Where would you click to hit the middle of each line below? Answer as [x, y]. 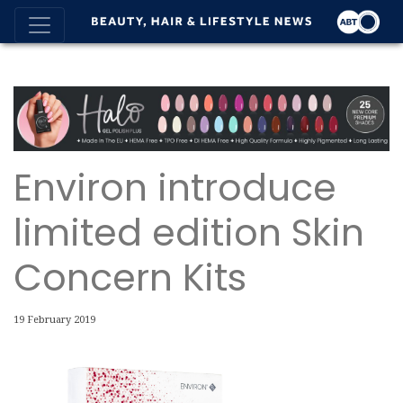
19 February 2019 [54, 319]
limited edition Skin [189, 232]
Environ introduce [175, 187]
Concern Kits [130, 277]
